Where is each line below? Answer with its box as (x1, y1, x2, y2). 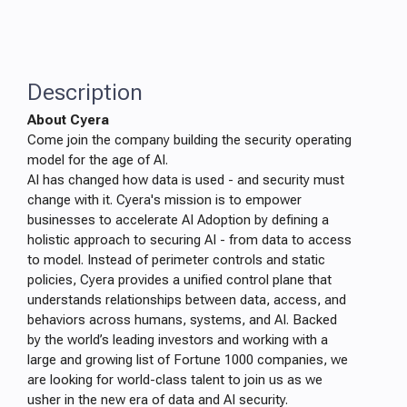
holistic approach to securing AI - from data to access (27, 232, 352, 248)
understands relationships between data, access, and (27, 292, 346, 308)
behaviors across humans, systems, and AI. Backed (27, 312, 337, 328)
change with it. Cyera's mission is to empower (27, 192, 302, 208)
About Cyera (27, 112, 109, 128)
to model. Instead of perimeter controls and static (27, 252, 325, 268)
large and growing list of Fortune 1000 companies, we (27, 352, 348, 368)
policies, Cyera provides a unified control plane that (27, 272, 332, 288)
